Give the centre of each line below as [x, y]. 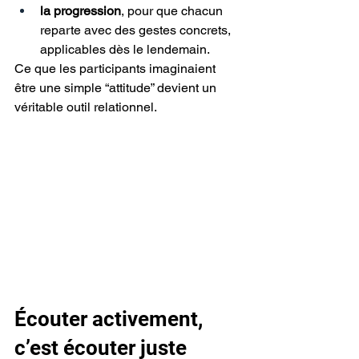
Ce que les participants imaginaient [117, 69]
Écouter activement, [111, 319]
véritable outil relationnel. [86, 107]
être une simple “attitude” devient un [117, 88]
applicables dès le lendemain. [125, 50]
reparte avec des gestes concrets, [137, 30]
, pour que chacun [173, 11]
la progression [81, 11]
